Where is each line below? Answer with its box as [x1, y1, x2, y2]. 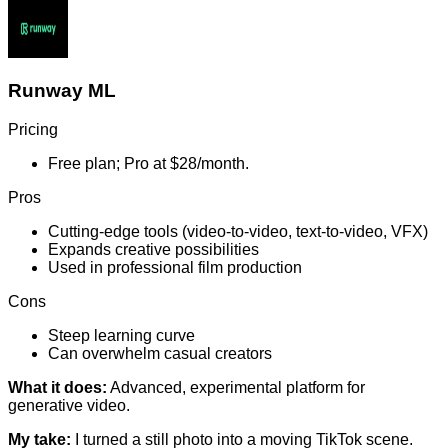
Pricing [8, 120, 58, 138]
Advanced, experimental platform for [107, 378, 365, 396]
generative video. [8, 396, 130, 414]
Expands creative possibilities [48, 240, 259, 258]
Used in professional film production [48, 258, 302, 276]
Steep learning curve [48, 326, 195, 344]
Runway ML [8, 80, 116, 102]
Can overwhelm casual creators [48, 344, 272, 362]
